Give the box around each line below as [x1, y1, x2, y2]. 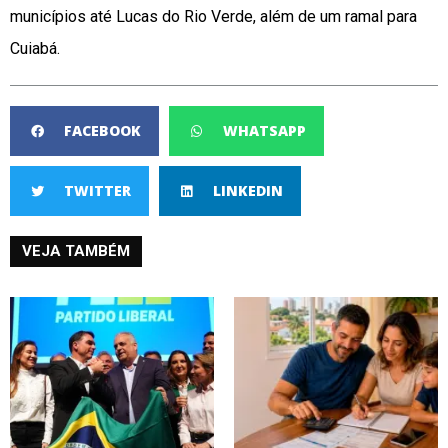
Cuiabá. [10, 39, 60, 59]
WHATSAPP [223, 121, 306, 141]
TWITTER [64, 181, 131, 201]
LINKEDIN [213, 181, 283, 201]
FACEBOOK [64, 121, 141, 141]
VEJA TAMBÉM [22, 242, 130, 261]
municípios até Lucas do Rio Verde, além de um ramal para [10, 7, 417, 27]
